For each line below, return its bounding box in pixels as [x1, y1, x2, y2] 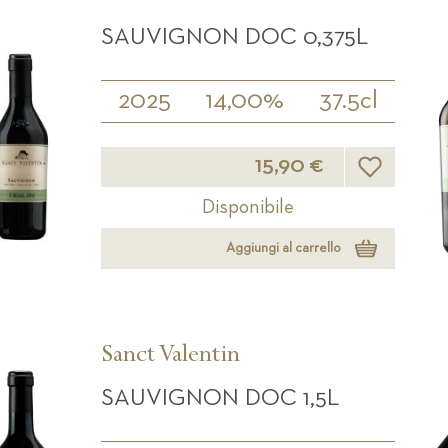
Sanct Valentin [100, 342, 240, 371]
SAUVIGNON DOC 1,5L [100, 385, 339, 410]
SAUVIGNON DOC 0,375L [100, 24, 368, 49]
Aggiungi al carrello [225, 241, 341, 256]
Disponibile [201, 196, 294, 217]
